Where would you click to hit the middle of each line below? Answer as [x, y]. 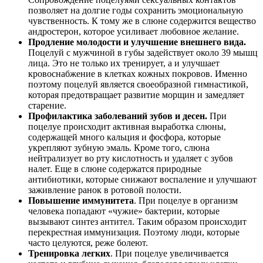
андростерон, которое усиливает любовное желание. [134, 31]
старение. [47, 105]
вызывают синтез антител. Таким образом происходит [137, 221]
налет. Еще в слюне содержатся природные [115, 168]
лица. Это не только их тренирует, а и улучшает [124, 63]
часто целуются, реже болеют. [88, 242]
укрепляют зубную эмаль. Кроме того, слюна [119, 147]
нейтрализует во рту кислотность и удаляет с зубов [131, 158]
